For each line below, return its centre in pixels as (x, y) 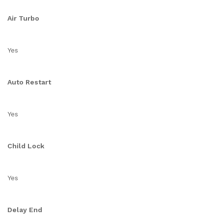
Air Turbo (23, 18)
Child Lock (26, 146)
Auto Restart (29, 82)
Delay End (25, 210)
